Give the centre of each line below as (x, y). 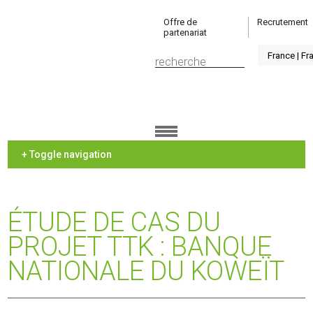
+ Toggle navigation (67, 154)
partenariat (185, 32)
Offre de (181, 22)
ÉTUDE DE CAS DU (115, 222)
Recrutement (283, 22)
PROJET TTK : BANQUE (140, 247)
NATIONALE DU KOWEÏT (146, 271)
